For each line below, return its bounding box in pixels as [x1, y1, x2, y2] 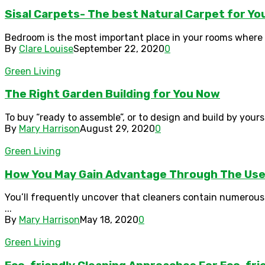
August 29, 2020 [80, 123, 155, 134]
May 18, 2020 [80, 214, 138, 226]
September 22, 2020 [73, 43, 164, 54]
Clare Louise [19, 43, 73, 54]
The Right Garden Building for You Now [5, 88, 220, 101]
